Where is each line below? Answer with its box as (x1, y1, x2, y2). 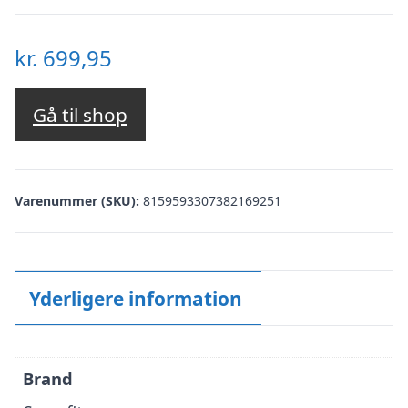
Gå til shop (33, 101, 127, 127)
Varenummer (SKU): (15, 191, 143, 209)
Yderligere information (28, 285, 242, 311)
